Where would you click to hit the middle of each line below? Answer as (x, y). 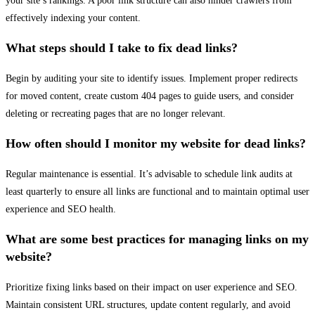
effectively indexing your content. (73, 18)
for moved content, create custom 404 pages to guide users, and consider (150, 96)
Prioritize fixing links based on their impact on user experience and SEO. (152, 288)
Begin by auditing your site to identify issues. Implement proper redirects (152, 79)
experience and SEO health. (61, 210)
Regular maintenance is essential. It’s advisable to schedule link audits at (149, 174)
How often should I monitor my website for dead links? (156, 144)
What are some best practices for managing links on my (157, 239)
